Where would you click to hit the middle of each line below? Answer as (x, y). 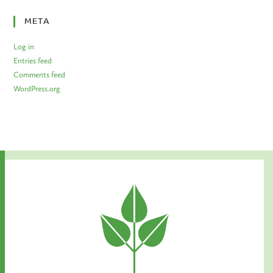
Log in (24, 47)
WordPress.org (37, 89)
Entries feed (33, 61)
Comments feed (40, 75)
